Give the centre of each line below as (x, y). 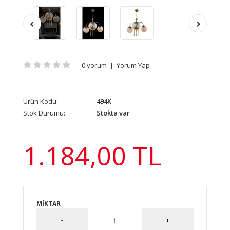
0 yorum (94, 65)
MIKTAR (49, 204)
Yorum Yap (133, 65)
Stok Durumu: (44, 113)
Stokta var (112, 113)
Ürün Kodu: (41, 101)
